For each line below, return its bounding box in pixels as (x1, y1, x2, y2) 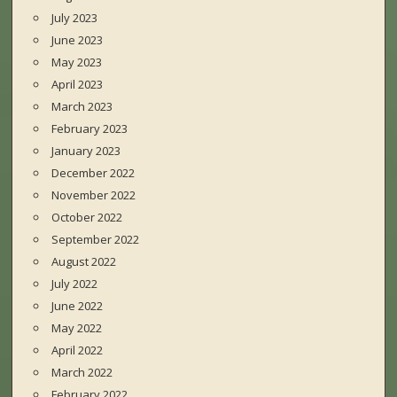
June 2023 (51, 32, 104, 49)
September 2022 (51, 231, 140, 248)
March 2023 (51, 98, 113, 115)
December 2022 (51, 165, 136, 182)
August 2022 (51, 253, 117, 270)
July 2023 (51, 10, 98, 27)
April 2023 (51, 76, 104, 93)
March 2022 (51, 364, 113, 381)
